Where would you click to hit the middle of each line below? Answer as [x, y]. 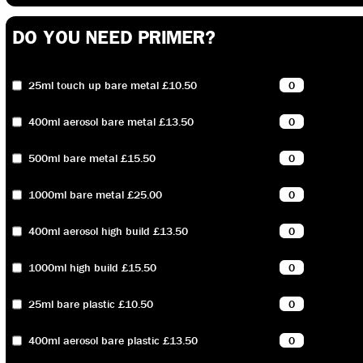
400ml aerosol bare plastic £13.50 [113, 341]
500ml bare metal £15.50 [92, 158]
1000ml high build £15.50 [93, 268]
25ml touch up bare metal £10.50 [113, 85]
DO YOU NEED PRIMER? [114, 37]
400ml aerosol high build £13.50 [109, 231]
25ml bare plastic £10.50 [91, 304]
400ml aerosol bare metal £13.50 [111, 122]
